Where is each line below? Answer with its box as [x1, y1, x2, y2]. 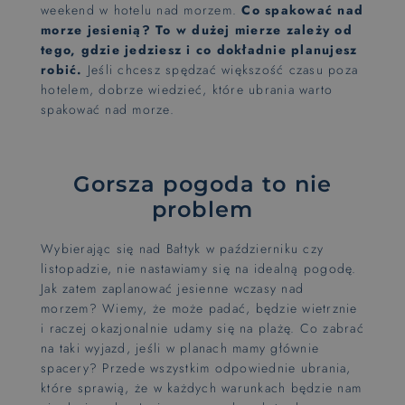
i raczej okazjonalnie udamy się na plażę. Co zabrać [41, 319, 364, 337]
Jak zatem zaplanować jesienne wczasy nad [41, 279, 304, 297]
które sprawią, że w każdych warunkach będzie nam [41, 379, 362, 397]
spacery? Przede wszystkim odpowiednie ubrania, [41, 359, 352, 377]
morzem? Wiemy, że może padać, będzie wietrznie [41, 299, 358, 317]
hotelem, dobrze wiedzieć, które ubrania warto [41, 80, 334, 99]
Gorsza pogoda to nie [72, 171, 333, 197]
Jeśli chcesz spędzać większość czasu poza [82, 61, 358, 79]
